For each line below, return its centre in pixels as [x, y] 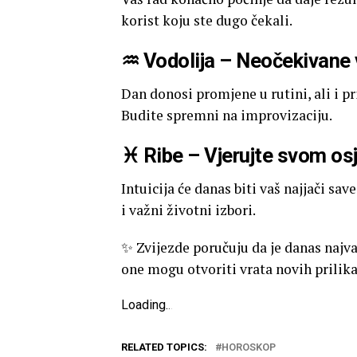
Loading [143, 305]
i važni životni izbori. [188, 210]
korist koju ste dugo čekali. [207, 21]
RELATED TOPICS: [164, 347]
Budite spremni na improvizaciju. [227, 116]
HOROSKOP [249, 347]
